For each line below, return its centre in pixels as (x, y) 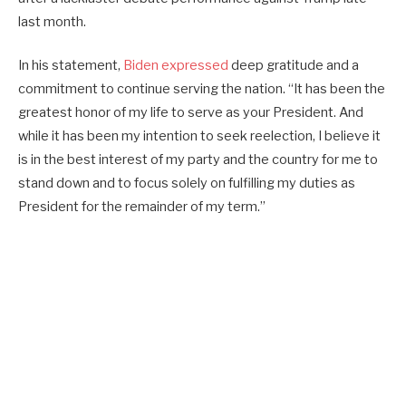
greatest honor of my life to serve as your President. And (191, 112)
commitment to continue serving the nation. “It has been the (202, 88)
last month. (52, 21)
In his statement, (71, 65)
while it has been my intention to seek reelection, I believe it (199, 135)
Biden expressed (176, 65)
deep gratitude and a (294, 65)
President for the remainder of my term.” (142, 206)
